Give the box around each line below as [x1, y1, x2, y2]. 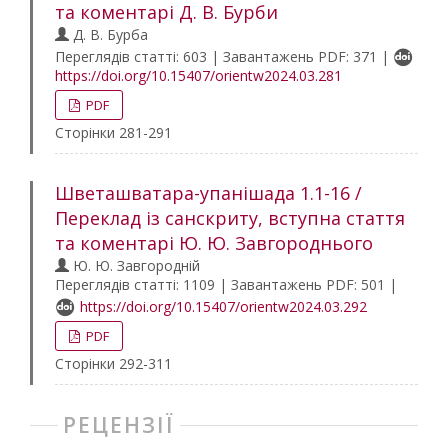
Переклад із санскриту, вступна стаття [55, 206, 405, 230]
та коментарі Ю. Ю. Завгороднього [55, 231, 373, 255]
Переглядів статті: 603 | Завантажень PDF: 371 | [55, 47, 393, 66]
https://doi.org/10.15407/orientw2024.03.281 [55, 66, 342, 85]
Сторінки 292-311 [55, 354, 172, 373]
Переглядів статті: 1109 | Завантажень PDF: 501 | [55, 275, 397, 294]
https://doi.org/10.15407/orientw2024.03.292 [80, 297, 367, 316]
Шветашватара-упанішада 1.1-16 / [55, 181, 362, 205]
